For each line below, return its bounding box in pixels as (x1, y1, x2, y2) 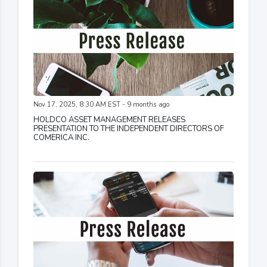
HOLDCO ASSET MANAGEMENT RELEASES (33, 114, 185, 125)
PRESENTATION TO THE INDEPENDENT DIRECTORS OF (33, 123, 224, 134)
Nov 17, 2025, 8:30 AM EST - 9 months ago (33, 100, 169, 109)
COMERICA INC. (33, 132, 89, 143)
